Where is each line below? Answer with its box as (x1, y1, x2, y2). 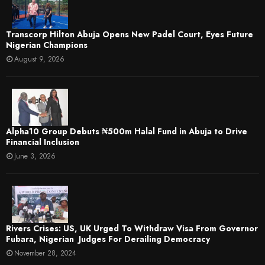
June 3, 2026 (14, 151, 56, 162)
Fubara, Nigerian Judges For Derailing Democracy (6, 233, 210, 245)
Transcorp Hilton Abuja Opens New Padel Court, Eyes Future (6, 28, 253, 40)
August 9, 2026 (14, 53, 64, 64)
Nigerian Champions (6, 38, 88, 51)
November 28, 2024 (14, 248, 76, 259)
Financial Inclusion (6, 136, 79, 148)
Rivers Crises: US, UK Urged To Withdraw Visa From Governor (6, 222, 258, 235)
